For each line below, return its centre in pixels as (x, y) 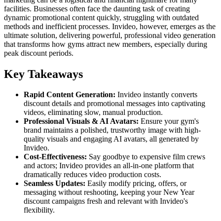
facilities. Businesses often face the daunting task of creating (97, 8)
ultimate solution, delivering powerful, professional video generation (110, 35)
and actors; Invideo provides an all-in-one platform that (109, 166)
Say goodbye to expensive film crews (146, 157)
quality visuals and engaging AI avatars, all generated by (111, 139)
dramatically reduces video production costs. (92, 175)
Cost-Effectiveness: (55, 157)
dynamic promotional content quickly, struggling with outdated (101, 17)
